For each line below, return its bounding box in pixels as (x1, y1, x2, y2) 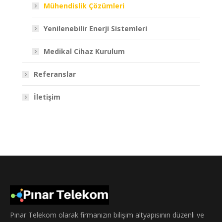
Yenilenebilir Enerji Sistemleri (44, 23, 147, 33)
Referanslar (34, 69, 76, 79)
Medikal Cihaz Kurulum (44, 46, 125, 56)
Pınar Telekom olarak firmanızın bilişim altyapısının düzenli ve (10, 210, 204, 220)
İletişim (34, 92, 60, 102)
